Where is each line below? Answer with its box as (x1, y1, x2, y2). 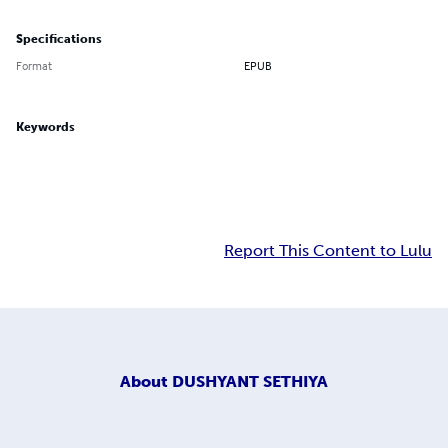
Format (16, 58, 52, 74)
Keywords (16, 120, 75, 135)
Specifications (16, 32, 102, 47)
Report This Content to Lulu (224, 241, 432, 261)
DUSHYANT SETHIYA (172, 371, 328, 391)
